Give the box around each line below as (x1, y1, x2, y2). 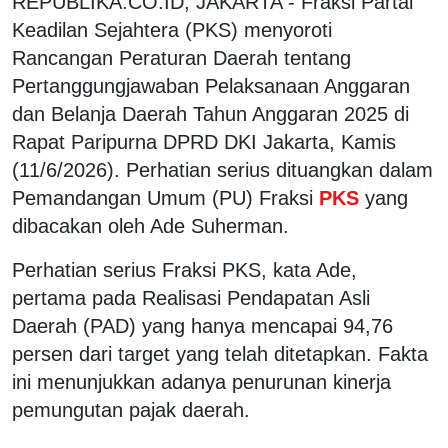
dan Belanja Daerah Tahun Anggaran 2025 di (12, 102, 409, 125)
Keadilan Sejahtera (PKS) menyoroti (12, 18, 332, 41)
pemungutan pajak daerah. (12, 398, 250, 421)
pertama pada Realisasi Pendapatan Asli (12, 286, 370, 309)
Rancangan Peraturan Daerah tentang (12, 46, 351, 69)
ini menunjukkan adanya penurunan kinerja (12, 370, 391, 393)
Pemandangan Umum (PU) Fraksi (12, 186, 313, 209)
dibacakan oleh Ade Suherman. (12, 214, 289, 237)
